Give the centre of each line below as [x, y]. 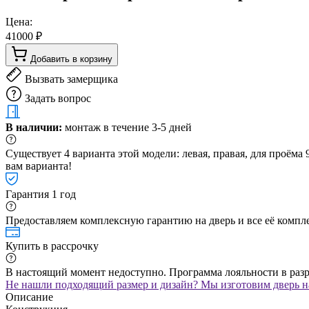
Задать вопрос [58, 98]
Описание [29, 297]
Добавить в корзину [71, 59]
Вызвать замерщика [71, 79]
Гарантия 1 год [41, 194]
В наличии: [34, 127]
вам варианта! [39, 166]
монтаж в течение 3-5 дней [127, 127]
